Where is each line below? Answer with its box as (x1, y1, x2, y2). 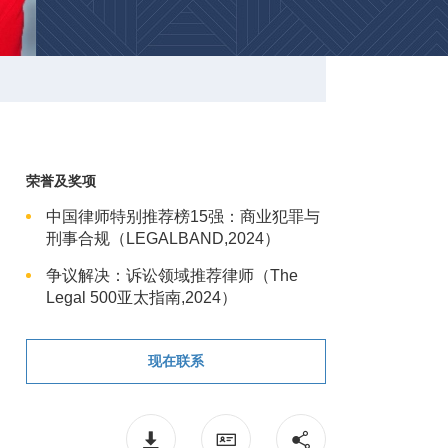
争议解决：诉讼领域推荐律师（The (46, 267, 298, 284)
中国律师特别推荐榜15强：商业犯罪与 (46, 208, 320, 225)
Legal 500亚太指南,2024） (46, 289, 237, 306)
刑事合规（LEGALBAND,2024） (46, 230, 280, 247)
